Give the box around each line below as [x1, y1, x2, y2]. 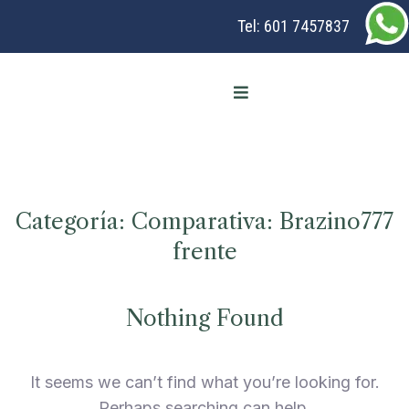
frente [172, 238, 237, 265]
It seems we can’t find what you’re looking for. [29, 372, 380, 392]
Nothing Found [125, 305, 284, 331]
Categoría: [16, 208, 131, 235]
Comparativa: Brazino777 [131, 208, 393, 235]
